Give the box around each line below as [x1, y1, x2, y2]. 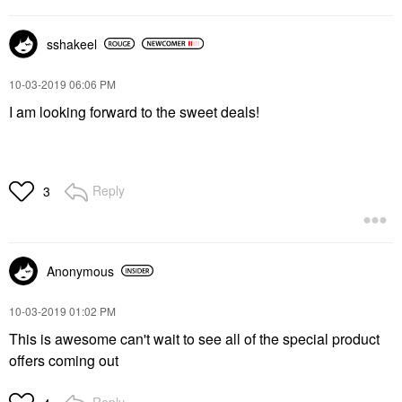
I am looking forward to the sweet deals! [9, 100, 259, 122]
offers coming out [9, 349, 118, 371]
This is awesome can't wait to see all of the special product [9, 328, 380, 349]
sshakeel [47, 34, 97, 53]
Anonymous [47, 261, 114, 280]
